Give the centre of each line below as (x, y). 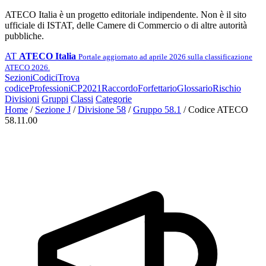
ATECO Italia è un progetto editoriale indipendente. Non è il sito (126, 15)
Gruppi (55, 99)
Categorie (114, 99)
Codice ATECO (218, 110)
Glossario (195, 88)
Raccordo (120, 88)
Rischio (227, 88)
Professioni (50, 88)
